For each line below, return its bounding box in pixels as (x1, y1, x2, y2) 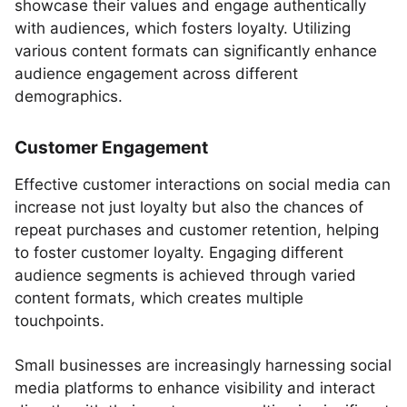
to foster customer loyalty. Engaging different (15, 243, 343, 262)
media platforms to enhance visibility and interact (15, 379, 375, 397)
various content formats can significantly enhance (15, 42, 377, 60)
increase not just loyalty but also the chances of (15, 198, 363, 216)
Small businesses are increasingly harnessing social (15, 356, 392, 374)
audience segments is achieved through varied (15, 266, 356, 284)
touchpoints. (15, 312, 104, 330)
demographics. (15, 87, 123, 105)
